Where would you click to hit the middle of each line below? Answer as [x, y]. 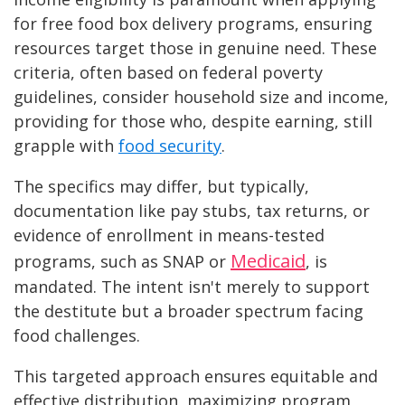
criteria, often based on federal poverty [168, 73]
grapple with [66, 146]
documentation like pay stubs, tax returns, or [192, 211]
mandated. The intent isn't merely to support [192, 287]
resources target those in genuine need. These [195, 48]
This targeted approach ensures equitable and [196, 377]
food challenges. [79, 336]
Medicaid [268, 261]
